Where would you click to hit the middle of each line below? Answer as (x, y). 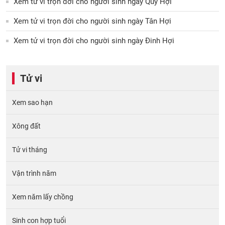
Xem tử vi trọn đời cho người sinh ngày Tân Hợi (92, 21)
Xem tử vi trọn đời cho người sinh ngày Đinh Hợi (94, 40)
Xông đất (26, 126)
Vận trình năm (34, 173)
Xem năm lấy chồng (43, 197)
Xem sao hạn (32, 102)
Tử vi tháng (30, 149)
